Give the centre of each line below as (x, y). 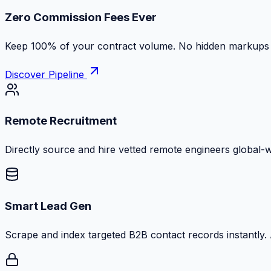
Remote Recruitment (61, 121)
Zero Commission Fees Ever (81, 18)
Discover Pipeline (46, 74)
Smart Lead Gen (48, 206)
